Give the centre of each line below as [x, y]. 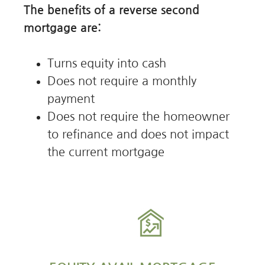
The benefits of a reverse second [112, 10]
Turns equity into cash [107, 63]
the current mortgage [106, 152]
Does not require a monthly [122, 81]
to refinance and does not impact [138, 134]
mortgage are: [62, 28]
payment [71, 98]
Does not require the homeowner [138, 116]
